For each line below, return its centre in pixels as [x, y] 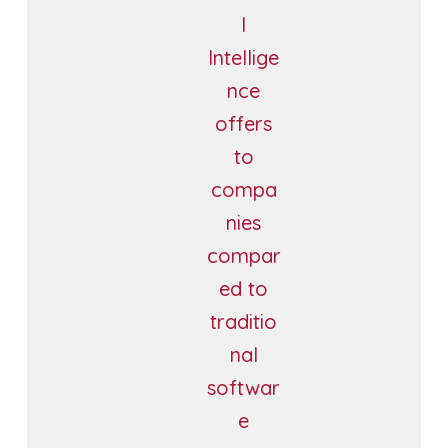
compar [243, 255]
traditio [244, 321]
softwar [244, 387]
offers [244, 123]
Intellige [244, 57]
